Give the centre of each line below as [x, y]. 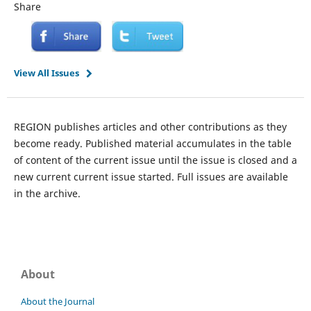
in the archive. [47, 194]
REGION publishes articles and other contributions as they [150, 127]
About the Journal [58, 302]
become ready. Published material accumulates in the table [152, 144]
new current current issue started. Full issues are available [151, 177]
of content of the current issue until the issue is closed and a [155, 160]
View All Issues [46, 73]
